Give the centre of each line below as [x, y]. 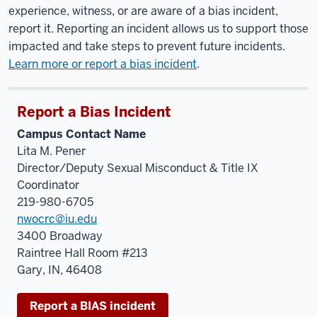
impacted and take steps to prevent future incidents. [147, 46]
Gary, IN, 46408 [59, 270]
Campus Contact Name [81, 134]
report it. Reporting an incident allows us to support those [158, 29]
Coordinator [48, 185]
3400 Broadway [60, 236]
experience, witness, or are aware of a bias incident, [143, 11]
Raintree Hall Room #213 [82, 253]
